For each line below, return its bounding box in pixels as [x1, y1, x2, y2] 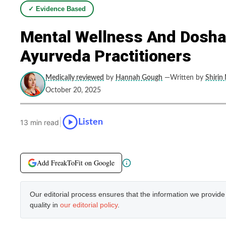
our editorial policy [60, 201, 118, 209]
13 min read [20, 118, 59, 127]
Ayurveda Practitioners [20, 46, 191, 66]
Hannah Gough [116, 74, 162, 81]
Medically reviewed [45, 74, 104, 81]
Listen [78, 117, 103, 127]
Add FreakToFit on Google [37, 158, 115, 167]
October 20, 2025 [45, 87, 101, 94]
